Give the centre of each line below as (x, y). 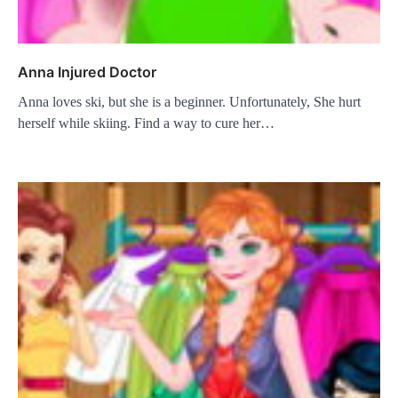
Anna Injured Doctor (87, 72)
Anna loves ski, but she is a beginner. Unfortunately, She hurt (189, 101)
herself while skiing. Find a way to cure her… (146, 123)
